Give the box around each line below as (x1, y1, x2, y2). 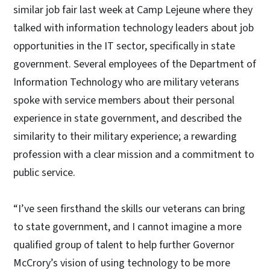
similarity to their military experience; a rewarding (13, 128, 237, 144)
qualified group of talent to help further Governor (13, 237, 234, 253)
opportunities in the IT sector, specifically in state (13, 38, 235, 54)
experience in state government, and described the (13, 110, 242, 126)
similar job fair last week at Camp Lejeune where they (13, 2, 253, 17)
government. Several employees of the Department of (13, 56, 256, 72)
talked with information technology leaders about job (13, 20, 254, 36)
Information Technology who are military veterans (13, 74, 239, 90)
